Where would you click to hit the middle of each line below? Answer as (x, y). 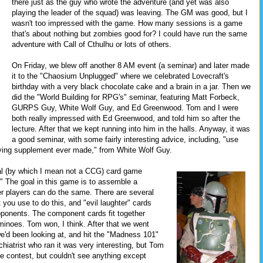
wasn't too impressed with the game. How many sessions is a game (127, 23)
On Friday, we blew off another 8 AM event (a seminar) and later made (131, 65)
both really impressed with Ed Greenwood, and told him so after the (126, 118)
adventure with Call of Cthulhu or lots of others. (92, 44)
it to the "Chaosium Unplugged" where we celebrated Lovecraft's (120, 76)
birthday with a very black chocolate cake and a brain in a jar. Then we (131, 86)
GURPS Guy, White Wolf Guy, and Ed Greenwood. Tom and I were (125, 107)
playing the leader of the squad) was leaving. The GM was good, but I (130, 12)
